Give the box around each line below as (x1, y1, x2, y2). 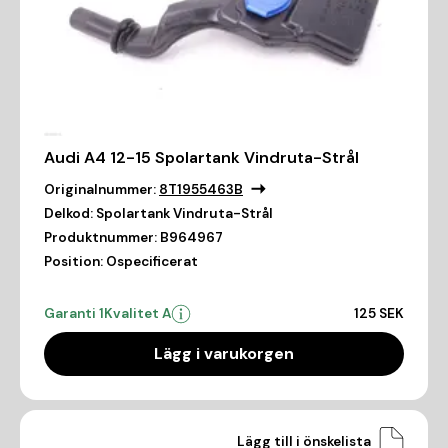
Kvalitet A (104, 305, 171, 323)
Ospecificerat (106, 253, 198, 271)
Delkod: (44, 205, 93, 223)
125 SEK (354, 305, 404, 323)
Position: (44, 253, 103, 271)
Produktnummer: (44, 229, 157, 247)
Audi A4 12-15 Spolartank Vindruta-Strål (44, 147, 359, 169)
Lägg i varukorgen (154, 343, 294, 365)
